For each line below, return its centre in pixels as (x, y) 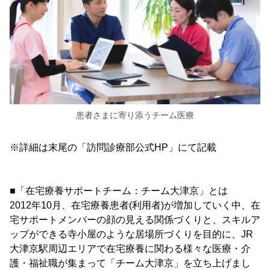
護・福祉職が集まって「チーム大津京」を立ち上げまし (130, 263)
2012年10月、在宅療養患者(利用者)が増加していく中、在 (135, 205)
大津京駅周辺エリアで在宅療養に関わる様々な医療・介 (130, 248)
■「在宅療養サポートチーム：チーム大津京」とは (119, 190)
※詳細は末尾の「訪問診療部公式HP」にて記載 (113, 147)
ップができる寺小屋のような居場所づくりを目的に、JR (131, 234)
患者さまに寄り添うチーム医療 (135, 115)
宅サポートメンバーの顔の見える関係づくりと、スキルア (135, 219)
